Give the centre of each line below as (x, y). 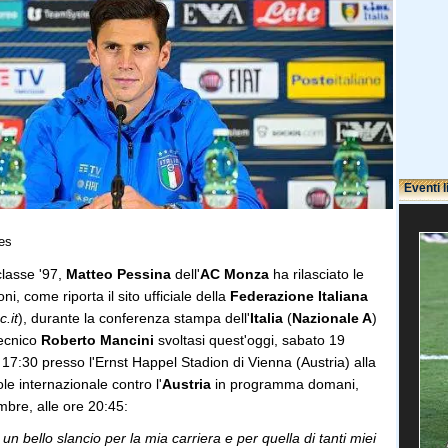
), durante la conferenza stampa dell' (134, 318)
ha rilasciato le (316, 274)
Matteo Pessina (118, 274)
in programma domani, (285, 384)
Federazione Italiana (299, 296)
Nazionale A (332, 318)
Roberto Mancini (97, 340)
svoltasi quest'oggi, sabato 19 (249, 340)
